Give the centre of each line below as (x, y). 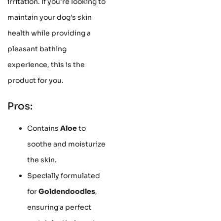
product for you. (36, 80)
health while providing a (49, 33)
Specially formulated (64, 175)
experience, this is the (46, 64)
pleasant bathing (37, 49)
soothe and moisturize (66, 144)
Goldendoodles (67, 191)
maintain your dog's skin (50, 17)
